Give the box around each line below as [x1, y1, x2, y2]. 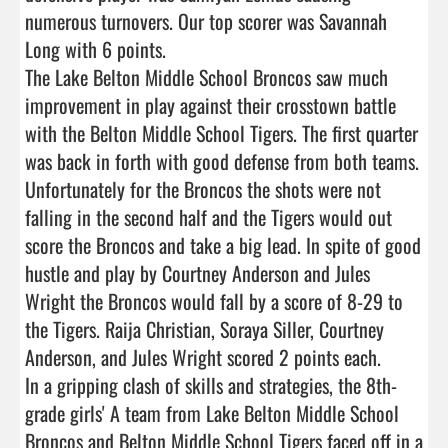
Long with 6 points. [25, 33, 166, 64]
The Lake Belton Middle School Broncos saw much [25, 61, 388, 92]
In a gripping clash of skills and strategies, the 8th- [25, 369, 397, 400]
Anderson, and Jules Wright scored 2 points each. [25, 341, 381, 372]
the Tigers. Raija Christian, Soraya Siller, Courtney [25, 313, 384, 344]
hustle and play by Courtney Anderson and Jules [25, 257, 370, 288]
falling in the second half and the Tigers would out [25, 201, 392, 232]
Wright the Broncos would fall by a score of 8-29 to [25, 285, 403, 316]
